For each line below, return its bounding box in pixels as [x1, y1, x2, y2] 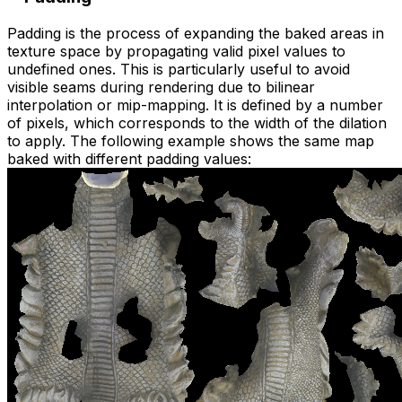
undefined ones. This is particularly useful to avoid [7, 59, 350, 78]
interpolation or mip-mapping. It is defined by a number [7, 95, 383, 114]
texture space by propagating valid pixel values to [7, 41, 345, 60]
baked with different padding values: [7, 149, 251, 168]
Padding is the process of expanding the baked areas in [7, 23, 384, 42]
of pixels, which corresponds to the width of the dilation [7, 113, 387, 132]
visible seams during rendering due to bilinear [7, 77, 315, 96]
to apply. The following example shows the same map [7, 131, 374, 150]
